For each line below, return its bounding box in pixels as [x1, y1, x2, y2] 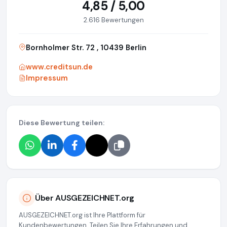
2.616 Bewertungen [83, 15, 144, 24]
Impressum [26, 72, 68, 83]
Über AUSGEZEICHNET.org [35, 193, 134, 204]
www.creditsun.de [26, 61, 93, 72]
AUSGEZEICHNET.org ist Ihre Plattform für [19, 210, 145, 219]
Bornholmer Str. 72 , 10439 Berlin [26, 42, 146, 53]
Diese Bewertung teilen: [19, 118, 104, 127]
